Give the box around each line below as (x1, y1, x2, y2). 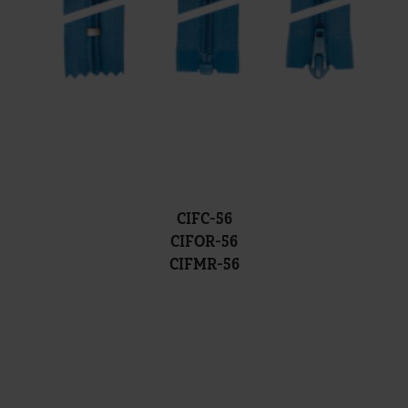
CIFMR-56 (168, 254, 240, 275)
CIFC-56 (176, 209, 232, 229)
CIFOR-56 (170, 231, 238, 252)
